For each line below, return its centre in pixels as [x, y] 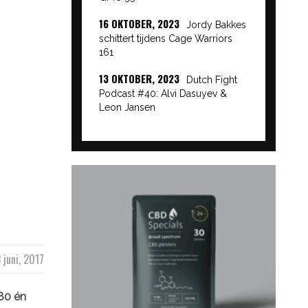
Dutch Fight [211, 80]
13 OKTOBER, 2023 [139, 78]
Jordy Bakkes [216, 25]
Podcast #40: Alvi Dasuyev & [163, 93]
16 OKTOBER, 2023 [139, 23]
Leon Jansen [127, 107]
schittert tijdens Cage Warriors [165, 38]
